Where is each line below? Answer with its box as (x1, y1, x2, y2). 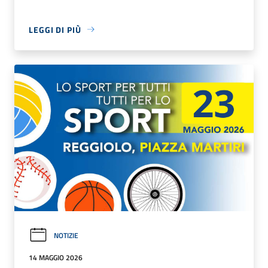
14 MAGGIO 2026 (29, 251, 83, 263)
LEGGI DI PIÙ (29, 23, 81, 36)
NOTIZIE (54, 229, 78, 241)
